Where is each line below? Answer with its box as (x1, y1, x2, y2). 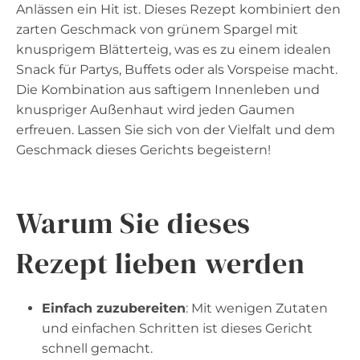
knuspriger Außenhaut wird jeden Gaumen (16, 101, 295, 117)
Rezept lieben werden (16, 243, 305, 283)
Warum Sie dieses (16, 202, 252, 243)
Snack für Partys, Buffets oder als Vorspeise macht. (16, 61, 337, 77)
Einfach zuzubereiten (42, 300, 186, 316)
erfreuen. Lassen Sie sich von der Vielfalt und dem (16, 121, 335, 137)
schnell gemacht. (42, 340, 153, 356)
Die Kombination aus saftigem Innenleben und (16, 81, 320, 97)
